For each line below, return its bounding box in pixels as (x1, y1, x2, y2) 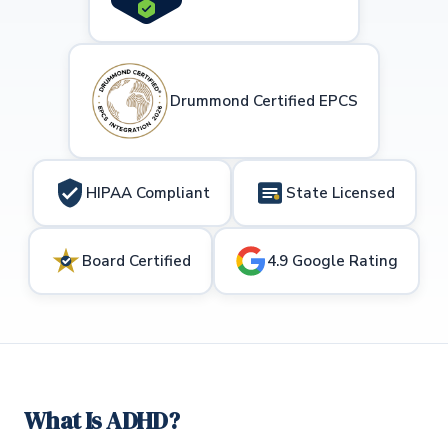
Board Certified (82, 250, 191, 271)
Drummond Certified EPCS (170, 90, 358, 111)
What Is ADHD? (24, 403, 180, 437)
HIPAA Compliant (85, 182, 210, 203)
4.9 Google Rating (267, 250, 398, 271)
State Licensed (285, 182, 395, 203)
